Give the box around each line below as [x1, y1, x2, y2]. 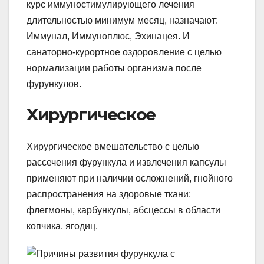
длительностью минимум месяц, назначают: [27, 15, 218, 26]
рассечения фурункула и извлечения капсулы [27, 157, 226, 167]
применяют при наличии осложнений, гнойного [27, 173, 233, 183]
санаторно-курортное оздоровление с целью [27, 47, 222, 58]
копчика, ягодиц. [27, 220, 98, 231]
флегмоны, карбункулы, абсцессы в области [27, 204, 220, 215]
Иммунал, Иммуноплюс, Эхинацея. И [27, 31, 190, 42]
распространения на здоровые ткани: [27, 189, 191, 199]
